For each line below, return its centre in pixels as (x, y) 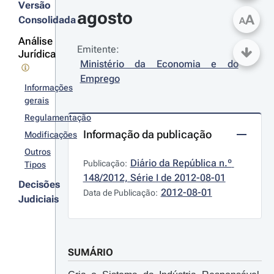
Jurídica (37, 54)
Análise (35, 41)
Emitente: (98, 49)
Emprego (100, 79)
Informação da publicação (147, 134)
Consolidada (47, 20)
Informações (49, 87)
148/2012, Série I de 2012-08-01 (154, 178)
